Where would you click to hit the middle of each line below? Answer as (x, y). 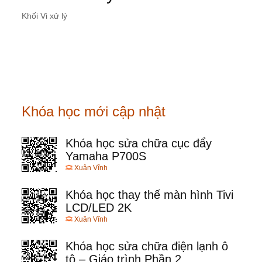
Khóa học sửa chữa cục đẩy (139, 144)
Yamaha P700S (106, 156)
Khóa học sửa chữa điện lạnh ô (147, 247)
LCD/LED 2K (99, 208)
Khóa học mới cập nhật (94, 112)
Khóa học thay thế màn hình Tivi (149, 195)
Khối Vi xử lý (44, 16)
